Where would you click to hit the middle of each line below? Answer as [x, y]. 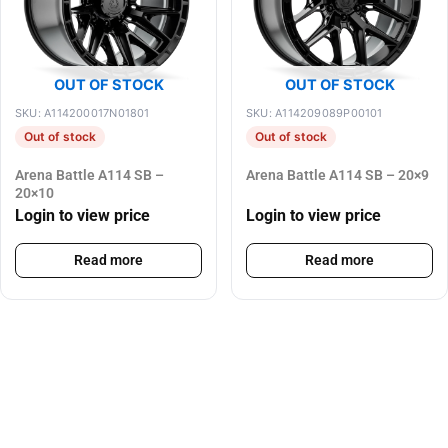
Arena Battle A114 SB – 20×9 [337, 174]
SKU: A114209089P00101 [314, 112]
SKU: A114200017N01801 [82, 112]
